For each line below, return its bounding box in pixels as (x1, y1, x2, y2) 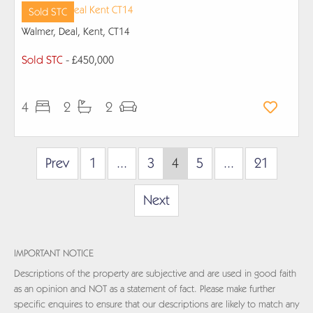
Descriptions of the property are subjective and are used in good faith (14, 268, 296, 279)
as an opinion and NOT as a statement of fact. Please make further (14, 283, 275, 295)
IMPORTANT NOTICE (14, 247, 94, 259)
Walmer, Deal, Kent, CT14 (22, 25, 130, 38)
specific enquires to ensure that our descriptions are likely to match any (14, 298, 299, 310)
